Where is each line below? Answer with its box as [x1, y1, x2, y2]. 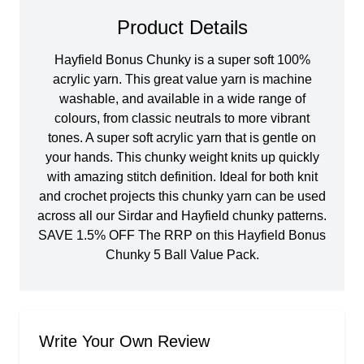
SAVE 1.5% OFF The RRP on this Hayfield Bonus [38, 228, 326, 243]
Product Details [116, 16, 248, 39]
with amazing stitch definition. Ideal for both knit [46, 170, 318, 184]
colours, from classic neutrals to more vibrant [54, 111, 310, 126]
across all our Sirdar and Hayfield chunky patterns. [37, 209, 327, 223]
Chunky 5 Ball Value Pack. [105, 248, 259, 262]
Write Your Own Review [39, 332, 210, 351]
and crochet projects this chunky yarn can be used [38, 189, 326, 204]
